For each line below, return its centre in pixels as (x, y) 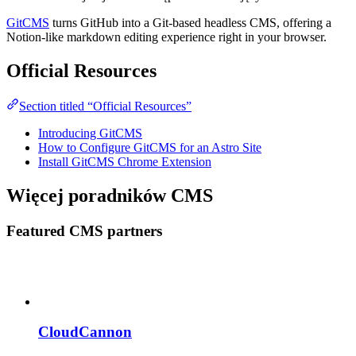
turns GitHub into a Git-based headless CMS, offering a (190, 23)
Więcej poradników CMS (110, 196)
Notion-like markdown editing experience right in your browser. (166, 37)
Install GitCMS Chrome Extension (125, 162)
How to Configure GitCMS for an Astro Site (150, 148)
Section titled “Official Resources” (105, 106)
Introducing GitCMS (90, 133)
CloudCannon (85, 332)
